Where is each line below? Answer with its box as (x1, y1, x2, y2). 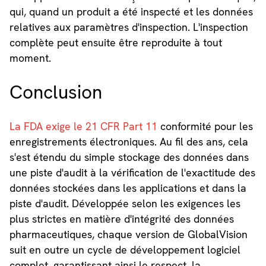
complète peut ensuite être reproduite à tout (9, 36, 222, 50)
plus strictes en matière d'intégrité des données (9, 212, 234, 226)
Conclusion (9, 80, 102, 105)
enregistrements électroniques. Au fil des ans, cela (9, 135, 248, 149)
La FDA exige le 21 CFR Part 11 (9, 119, 160, 134)
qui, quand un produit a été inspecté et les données (9, 5, 253, 19)
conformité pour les (160, 119, 253, 134)
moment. (9, 51, 51, 65)
